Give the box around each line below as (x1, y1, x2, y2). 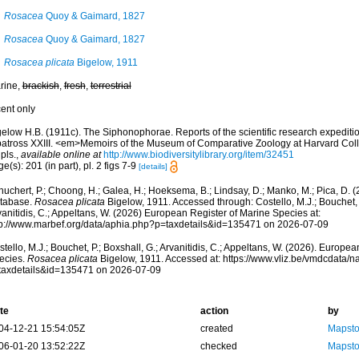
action (200, 305, 228, 317)
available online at (20, 149, 101, 160)
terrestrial (90, 80, 131, 91)
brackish (22, 80, 59, 91)
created (200, 323, 233, 335)
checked (200, 341, 237, 353)
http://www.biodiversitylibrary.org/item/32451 (103, 149, 294, 160)
